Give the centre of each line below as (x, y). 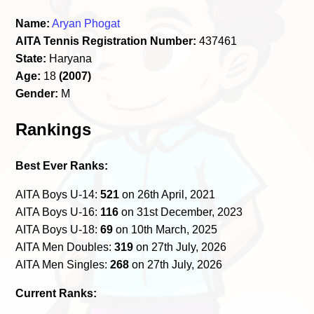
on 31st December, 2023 (181, 212)
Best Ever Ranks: (62, 165)
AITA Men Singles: (63, 264)
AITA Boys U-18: (58, 229)
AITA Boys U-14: (58, 194)
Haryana (69, 58)
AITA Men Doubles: (65, 247)
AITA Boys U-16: (58, 212)
